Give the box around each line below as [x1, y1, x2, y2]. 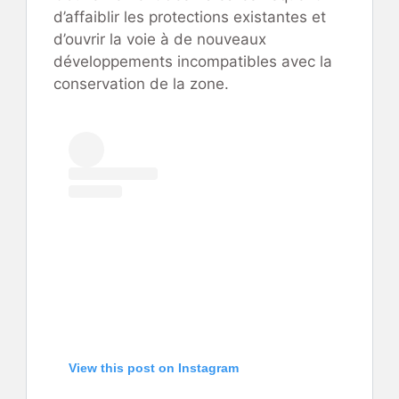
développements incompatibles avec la [53, 52, 332, 70]
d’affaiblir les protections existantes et [53, 7, 326, 26]
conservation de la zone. [53, 74, 229, 93]
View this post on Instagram [69, 360, 239, 375]
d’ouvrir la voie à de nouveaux [53, 29, 266, 48]
